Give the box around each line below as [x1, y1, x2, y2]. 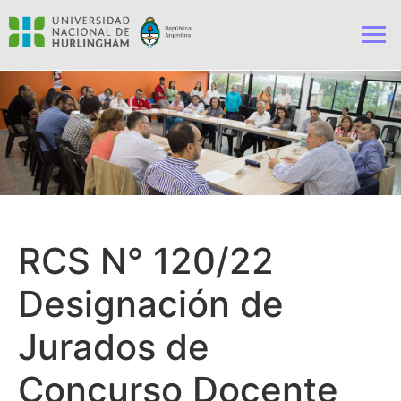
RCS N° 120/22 [18, 239, 274, 284]
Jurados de [18, 325, 209, 370]
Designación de [18, 282, 284, 327]
